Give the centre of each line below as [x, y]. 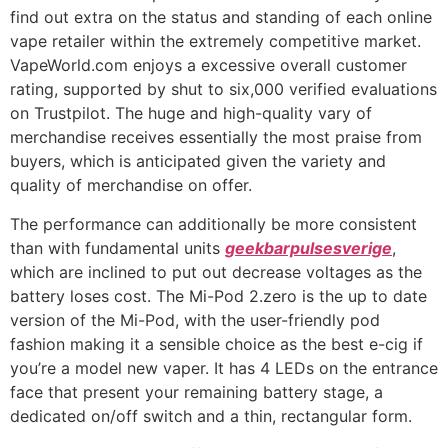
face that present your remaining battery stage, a [196, 391]
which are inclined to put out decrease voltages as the [216, 271]
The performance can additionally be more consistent [213, 223]
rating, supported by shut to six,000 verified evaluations [223, 89]
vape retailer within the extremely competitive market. [215, 41]
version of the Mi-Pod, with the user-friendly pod [195, 319]
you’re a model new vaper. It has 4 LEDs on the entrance [224, 367]
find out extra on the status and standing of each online [221, 17]
